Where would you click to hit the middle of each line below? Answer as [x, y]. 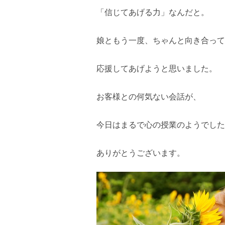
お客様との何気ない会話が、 [149, 97]
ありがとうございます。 [141, 153]
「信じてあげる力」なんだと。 [153, 12]
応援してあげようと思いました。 [157, 69]
